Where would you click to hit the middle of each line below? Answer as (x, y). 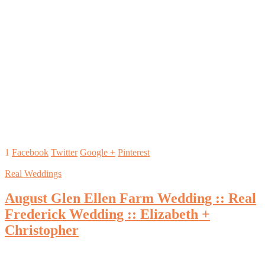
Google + (98, 152)
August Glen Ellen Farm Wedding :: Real (130, 198)
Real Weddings (33, 173)
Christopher (42, 230)
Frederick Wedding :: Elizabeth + (107, 214)
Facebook (30, 152)
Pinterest (134, 152)
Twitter (64, 152)
